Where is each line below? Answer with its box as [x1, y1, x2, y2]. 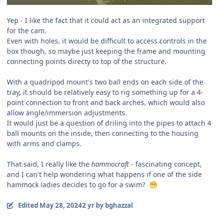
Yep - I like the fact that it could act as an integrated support [7, 16, 205, 25]
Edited [18, 201, 40, 210]
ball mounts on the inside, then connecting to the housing [7, 129, 198, 138]
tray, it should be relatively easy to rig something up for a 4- [7, 88, 203, 97]
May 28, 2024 [39, 201, 82, 210]
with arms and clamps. [7, 139, 82, 149]
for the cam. [7, 26, 46, 36]
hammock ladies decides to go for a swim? [7, 180, 149, 190]
